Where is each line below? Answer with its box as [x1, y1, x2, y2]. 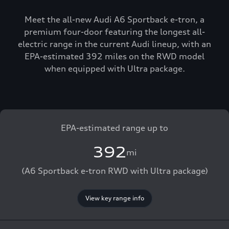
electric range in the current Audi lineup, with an [18, 39, 211, 49]
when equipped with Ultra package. [44, 63, 185, 74]
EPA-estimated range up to [61, 123, 168, 133]
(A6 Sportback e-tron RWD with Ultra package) [21, 166, 208, 176]
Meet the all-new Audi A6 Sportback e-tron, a [25, 14, 204, 25]
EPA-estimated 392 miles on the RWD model [25, 51, 204, 61]
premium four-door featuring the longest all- [24, 27, 205, 37]
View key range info [85, 194, 144, 202]
